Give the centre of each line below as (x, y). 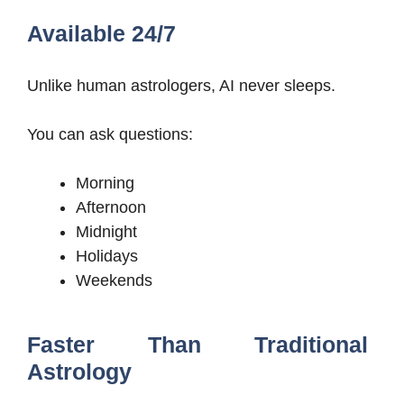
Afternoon (111, 208)
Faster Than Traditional (197, 345)
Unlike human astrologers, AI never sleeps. (181, 86)
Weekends (114, 281)
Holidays (107, 257)
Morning (105, 184)
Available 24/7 (101, 34)
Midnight (106, 232)
